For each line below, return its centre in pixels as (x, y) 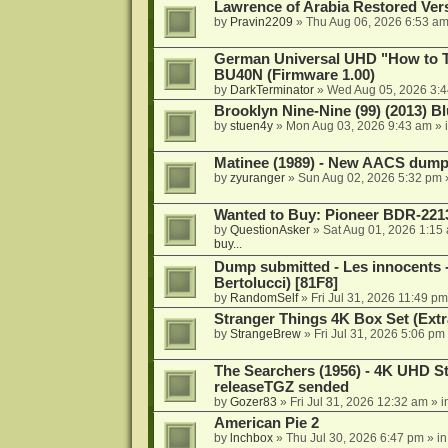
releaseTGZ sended (281, 387)
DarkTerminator (271, 90)
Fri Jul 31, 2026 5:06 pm (379, 334)
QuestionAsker (269, 230)
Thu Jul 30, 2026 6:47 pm (354, 438)
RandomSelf (263, 298)
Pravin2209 (261, 22)
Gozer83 (253, 402)
